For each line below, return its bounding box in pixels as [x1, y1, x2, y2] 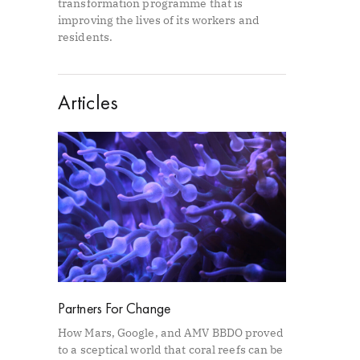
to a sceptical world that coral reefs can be [58, 342, 284, 358]
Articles [58, 88, 118, 116]
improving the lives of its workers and [58, 12, 260, 27]
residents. [58, 29, 112, 44]
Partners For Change [58, 299, 170, 318]
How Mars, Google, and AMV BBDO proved [58, 325, 284, 341]
